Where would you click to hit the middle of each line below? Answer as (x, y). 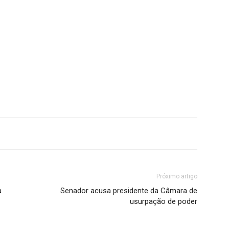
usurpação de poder (164, 201)
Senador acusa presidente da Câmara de (129, 191)
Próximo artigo (177, 176)
